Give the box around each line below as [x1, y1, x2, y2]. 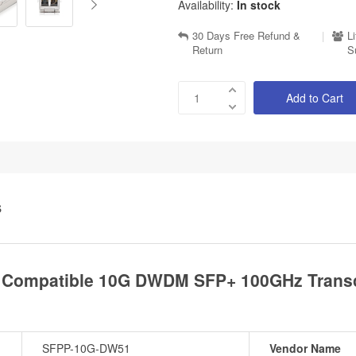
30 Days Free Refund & [192, 28, 300, 44]
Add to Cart [286, 90, 343, 106]
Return [192, 42, 222, 58]
